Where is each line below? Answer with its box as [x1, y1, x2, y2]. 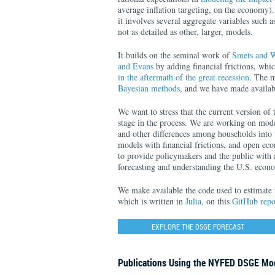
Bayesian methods [118, 82, 180, 94]
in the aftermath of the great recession [118, 71, 249, 83]
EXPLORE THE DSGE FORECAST [151, 222, 244, 231]
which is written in [118, 195, 185, 207]
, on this [201, 195, 232, 207]
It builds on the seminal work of [118, 49, 232, 61]
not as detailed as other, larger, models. [118, 26, 253, 37]
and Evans [118, 60, 153, 72]
